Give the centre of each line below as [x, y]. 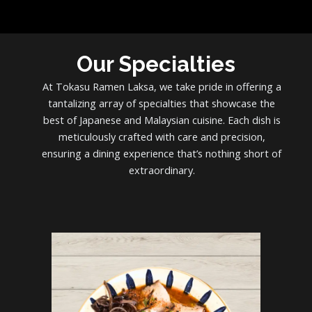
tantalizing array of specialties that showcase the [162, 103]
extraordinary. [162, 170]
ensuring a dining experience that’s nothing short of [162, 153]
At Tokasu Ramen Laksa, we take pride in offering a [162, 86]
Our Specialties [156, 64]
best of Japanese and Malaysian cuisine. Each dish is [162, 119]
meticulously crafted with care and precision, [162, 136]
